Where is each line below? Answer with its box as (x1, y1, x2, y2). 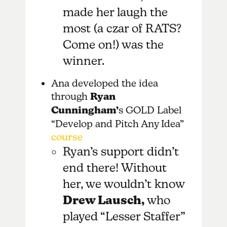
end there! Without (62, 160, 167, 174)
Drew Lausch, (62, 193, 147, 207)
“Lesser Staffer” (100, 209, 185, 223)
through (51, 90, 90, 102)
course (51, 131, 83, 142)
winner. (62, 53, 107, 67)
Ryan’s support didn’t (62, 144, 179, 158)
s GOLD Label (118, 104, 181, 116)
